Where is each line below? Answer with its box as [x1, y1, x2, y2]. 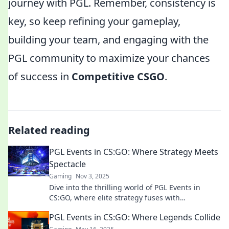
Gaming [49, 172, 72, 180]
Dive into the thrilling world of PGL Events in [49, 182, 200, 192]
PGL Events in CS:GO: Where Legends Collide [49, 212, 220, 223]
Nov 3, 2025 [76, 172, 109, 180]
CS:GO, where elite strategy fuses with [49, 193, 180, 202]
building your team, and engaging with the [8, 33, 209, 47]
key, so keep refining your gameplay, [8, 14, 180, 28]
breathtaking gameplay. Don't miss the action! [49, 203, 207, 213]
